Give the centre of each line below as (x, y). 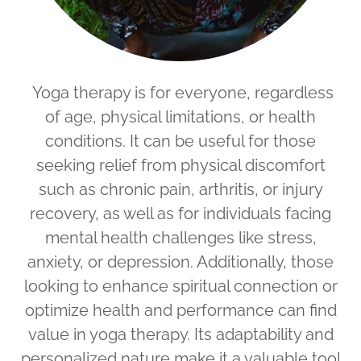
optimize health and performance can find (180, 310)
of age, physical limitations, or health (180, 117)
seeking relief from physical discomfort (180, 165)
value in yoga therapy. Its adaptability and (180, 334)
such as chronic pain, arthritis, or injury (180, 189)
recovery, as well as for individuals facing (180, 214)
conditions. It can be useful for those (180, 141)
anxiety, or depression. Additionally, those (180, 262)
